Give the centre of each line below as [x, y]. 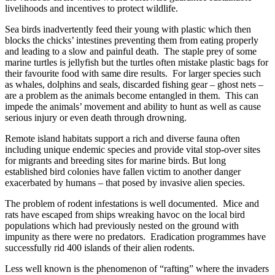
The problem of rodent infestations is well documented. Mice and [132, 203]
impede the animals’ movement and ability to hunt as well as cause [133, 106]
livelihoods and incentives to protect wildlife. [91, 8]
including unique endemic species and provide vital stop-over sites [133, 149]
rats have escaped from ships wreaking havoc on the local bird [125, 214]
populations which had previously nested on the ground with [122, 225]
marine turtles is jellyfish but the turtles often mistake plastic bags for [137, 62]
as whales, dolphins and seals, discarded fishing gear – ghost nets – [134, 84]
